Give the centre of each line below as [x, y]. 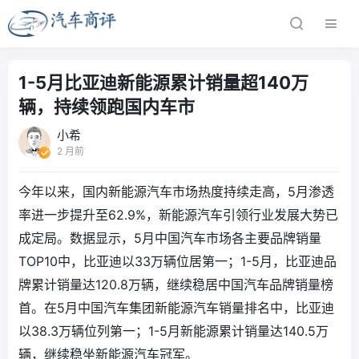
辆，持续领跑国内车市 [107, 107]
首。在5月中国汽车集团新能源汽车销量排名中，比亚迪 [176, 308]
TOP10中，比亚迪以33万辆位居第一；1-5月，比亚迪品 [177, 261]
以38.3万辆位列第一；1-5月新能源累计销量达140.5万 [173, 331]
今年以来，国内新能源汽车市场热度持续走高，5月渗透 [176, 192]
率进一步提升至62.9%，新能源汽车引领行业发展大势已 [178, 215]
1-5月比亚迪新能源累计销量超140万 [163, 83]
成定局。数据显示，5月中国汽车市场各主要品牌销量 [170, 238]
